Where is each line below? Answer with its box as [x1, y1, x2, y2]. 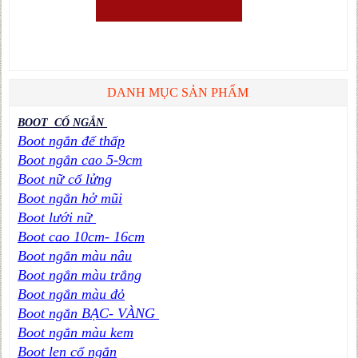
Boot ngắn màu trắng [18, 266, 142, 283]
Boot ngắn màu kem [18, 324, 134, 340]
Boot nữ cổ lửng [18, 170, 113, 187]
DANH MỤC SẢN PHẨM [107, 85, 249, 99]
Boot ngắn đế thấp [18, 132, 125, 149]
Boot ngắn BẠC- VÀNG [18, 304, 160, 321]
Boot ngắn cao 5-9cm [18, 151, 143, 168]
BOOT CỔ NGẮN [18, 116, 108, 129]
